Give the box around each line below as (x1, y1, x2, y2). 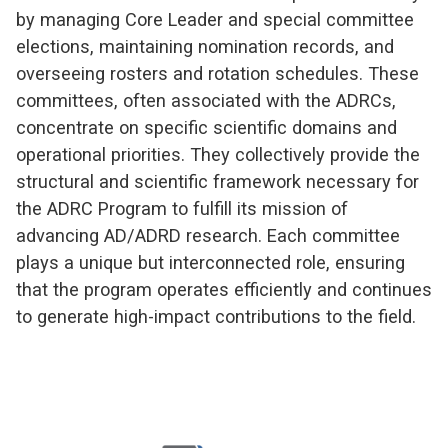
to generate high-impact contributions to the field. (16, 306, 416, 327)
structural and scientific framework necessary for (16, 171, 419, 192)
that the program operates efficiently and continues (16, 279, 432, 300)
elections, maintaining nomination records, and (16, 36, 394, 57)
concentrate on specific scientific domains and (16, 117, 397, 138)
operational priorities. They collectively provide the (16, 144, 420, 165)
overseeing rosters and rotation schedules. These (16, 63, 419, 84)
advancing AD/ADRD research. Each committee (16, 225, 400, 246)
